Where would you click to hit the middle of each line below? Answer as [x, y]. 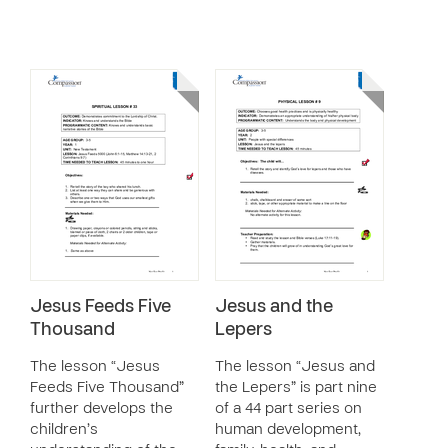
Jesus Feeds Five [100, 307]
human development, [288, 430]
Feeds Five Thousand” [107, 388]
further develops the [101, 409]
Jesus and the [274, 307]
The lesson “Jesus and [295, 367]
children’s [64, 430]
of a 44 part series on [288, 409]
